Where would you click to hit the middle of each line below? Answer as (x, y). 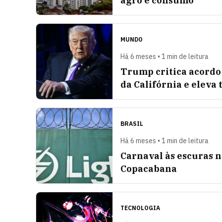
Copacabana (149, 169)
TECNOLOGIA (140, 208)
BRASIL (132, 124)
